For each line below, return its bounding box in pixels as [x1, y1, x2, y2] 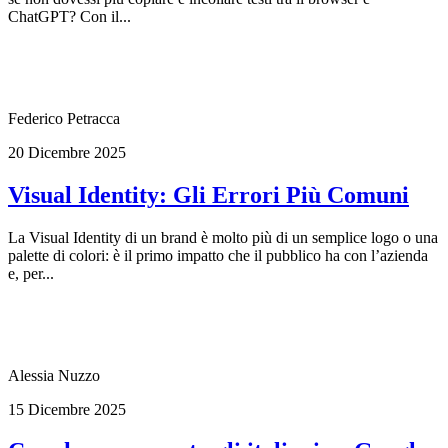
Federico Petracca [8, 109, 120, 127]
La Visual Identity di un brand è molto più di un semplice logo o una [8, 228, 438, 246]
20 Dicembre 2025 [8, 143, 126, 161]
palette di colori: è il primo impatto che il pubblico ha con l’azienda [8, 246, 428, 264]
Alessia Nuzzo [8, 366, 100, 384]
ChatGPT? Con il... [8, 7, 131, 25]
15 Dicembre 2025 [8, 400, 126, 418]
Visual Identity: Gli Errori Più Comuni [8, 181, 409, 208]
